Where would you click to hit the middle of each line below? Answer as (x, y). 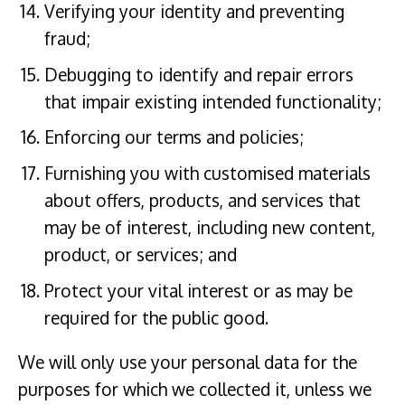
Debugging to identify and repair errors (198, 74)
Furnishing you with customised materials (207, 174)
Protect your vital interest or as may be (198, 290)
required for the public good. (156, 317)
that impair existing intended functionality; (212, 101)
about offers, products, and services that (202, 201)
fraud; (67, 39)
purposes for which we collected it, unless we (195, 389)
